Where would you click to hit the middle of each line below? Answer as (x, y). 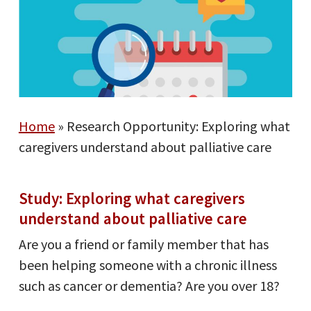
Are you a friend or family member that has (143, 244)
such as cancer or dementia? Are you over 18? (149, 286)
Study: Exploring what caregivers (132, 199)
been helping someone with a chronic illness (148, 265)
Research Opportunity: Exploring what (178, 126)
